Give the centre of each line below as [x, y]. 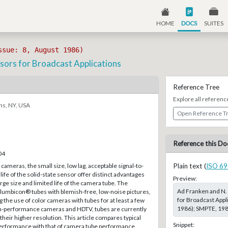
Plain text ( [189, 166]
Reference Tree [196, 87]
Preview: [185, 179]
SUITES [213, 23]
